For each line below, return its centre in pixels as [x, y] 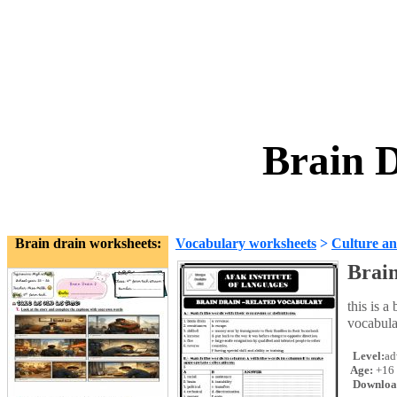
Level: [367, 356]
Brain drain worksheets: [88, 243]
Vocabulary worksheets [246, 243]
